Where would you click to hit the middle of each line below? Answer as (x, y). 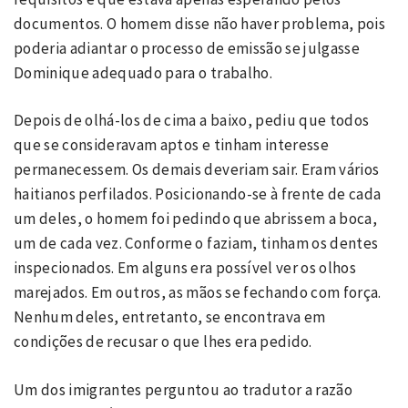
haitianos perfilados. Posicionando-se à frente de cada (198, 194)
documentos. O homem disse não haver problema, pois (199, 23)
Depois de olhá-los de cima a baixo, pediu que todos (192, 120)
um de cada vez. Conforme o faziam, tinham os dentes (196, 243)
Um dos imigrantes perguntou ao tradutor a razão (183, 389)
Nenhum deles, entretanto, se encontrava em (170, 317)
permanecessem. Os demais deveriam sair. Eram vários (197, 169)
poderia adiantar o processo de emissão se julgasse (187, 48)
